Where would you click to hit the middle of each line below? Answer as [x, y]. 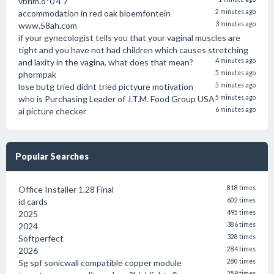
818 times [241, 188]
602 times [241, 200]
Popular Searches [52, 156]
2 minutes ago [235, 12]
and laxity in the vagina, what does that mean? [106, 62]
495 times [241, 212]
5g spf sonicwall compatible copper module [100, 263]
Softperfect [41, 238]
